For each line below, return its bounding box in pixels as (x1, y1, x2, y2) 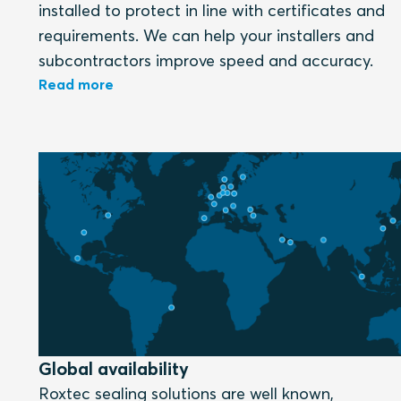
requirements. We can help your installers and (38, 24, 374, 46)
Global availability (38, 356, 189, 380)
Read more (38, 74, 114, 93)
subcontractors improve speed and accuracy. (38, 49, 373, 71)
